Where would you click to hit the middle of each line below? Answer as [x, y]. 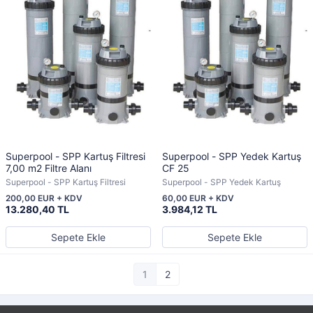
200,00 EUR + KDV [44, 198]
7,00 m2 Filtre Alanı [49, 168]
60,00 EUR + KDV [198, 198]
